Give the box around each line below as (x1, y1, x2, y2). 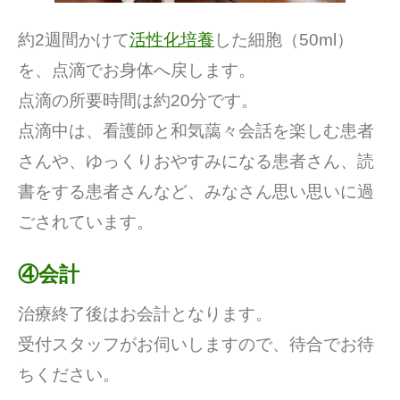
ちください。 (18, 365, 120, 385)
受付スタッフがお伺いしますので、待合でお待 (18, 335, 374, 354)
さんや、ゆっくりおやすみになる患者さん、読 (18, 151, 374, 171)
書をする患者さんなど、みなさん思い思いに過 (18, 181, 374, 201)
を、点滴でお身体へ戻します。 (18, 60, 255, 79)
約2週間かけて (18, 29, 129, 49)
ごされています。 (18, 212, 154, 231)
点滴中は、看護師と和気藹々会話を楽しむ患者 (18, 121, 374, 140)
